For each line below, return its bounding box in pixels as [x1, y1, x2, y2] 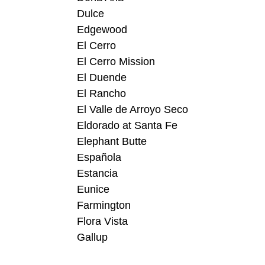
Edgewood [77, 24, 127, 36]
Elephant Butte [77, 135, 147, 148]
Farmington [77, 199, 131, 212]
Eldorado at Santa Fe [77, 119, 177, 132]
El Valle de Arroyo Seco [77, 104, 188, 116]
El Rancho [77, 88, 126, 100]
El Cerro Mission [77, 56, 155, 68]
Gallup [77, 231, 108, 244]
